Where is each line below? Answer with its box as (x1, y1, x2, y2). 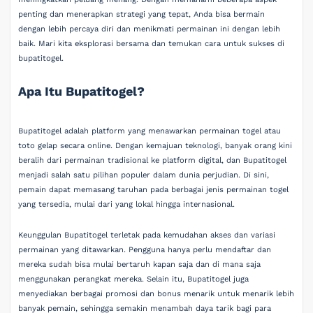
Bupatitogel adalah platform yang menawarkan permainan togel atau (18, 126, 282, 136)
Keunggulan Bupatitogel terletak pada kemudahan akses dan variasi (18, 230, 276, 240)
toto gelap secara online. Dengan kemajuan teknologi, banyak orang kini (18, 141, 293, 151)
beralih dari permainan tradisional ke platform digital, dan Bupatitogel (18, 156, 287, 166)
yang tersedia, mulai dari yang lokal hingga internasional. (18, 200, 235, 210)
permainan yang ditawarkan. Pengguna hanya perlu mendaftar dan (18, 245, 272, 254)
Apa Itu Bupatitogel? (18, 83, 145, 99)
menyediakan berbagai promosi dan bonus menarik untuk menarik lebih (18, 289, 295, 298)
